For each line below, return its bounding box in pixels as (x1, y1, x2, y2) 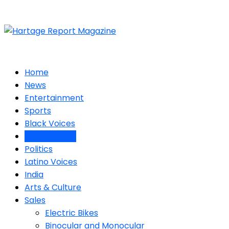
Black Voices (25, 118, 75, 129)
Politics (25, 143, 53, 155)
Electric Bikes (45, 207, 98, 219)
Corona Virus (25, 130, 76, 142)
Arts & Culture (25, 181, 81, 193)
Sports (25, 105, 51, 117)
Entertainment (25, 92, 84, 104)
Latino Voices (25, 156, 77, 168)
